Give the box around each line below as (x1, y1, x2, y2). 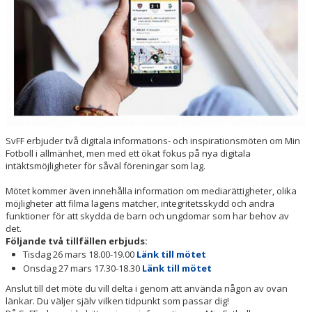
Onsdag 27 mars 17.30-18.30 (23, 261, 142, 274)
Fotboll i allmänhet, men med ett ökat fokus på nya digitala (6, 146, 251, 159)
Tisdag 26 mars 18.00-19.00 (23, 247, 134, 260)
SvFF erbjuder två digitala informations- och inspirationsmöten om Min (6, 134, 300, 147)
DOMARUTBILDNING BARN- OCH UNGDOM (8, 141, 182, 154)
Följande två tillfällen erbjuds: (6, 234, 148, 247)
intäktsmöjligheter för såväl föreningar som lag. (6, 159, 205, 172)
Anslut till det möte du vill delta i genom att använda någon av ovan (6, 281, 288, 295)
